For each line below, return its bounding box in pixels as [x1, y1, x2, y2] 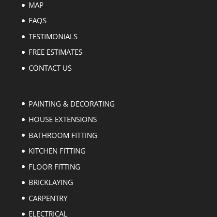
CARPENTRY [28, 193, 67, 203]
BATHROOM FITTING [28, 130, 97, 140]
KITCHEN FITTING [28, 146, 86, 156]
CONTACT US [28, 62, 72, 73]
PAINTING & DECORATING [28, 98, 115, 108]
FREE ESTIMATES [28, 47, 82, 57]
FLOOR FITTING [28, 161, 80, 171]
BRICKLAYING [28, 177, 73, 187]
